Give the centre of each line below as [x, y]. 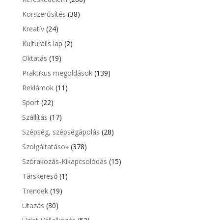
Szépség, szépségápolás [61, 132]
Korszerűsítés [44, 14]
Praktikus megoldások [57, 73]
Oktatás [34, 58]
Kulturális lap [42, 44]
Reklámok [38, 88]
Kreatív [33, 29]
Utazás [33, 206]
